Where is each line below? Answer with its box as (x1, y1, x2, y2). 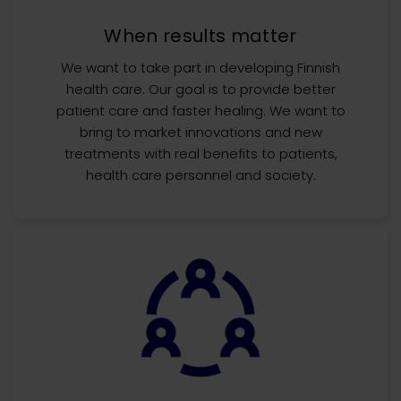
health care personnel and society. (85, 166, 316, 184)
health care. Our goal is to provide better (65, 80, 336, 98)
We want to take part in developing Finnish (61, 58, 340, 77)
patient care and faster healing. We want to (55, 101, 346, 120)
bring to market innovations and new (79, 123, 322, 141)
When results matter (104, 23, 297, 48)
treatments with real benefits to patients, (64, 144, 337, 163)
